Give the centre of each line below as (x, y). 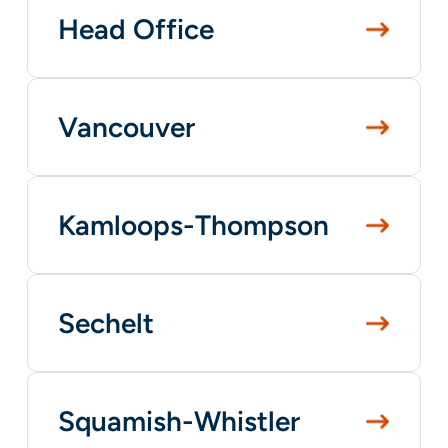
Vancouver (126, 127)
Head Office (135, 29)
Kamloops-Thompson (193, 225)
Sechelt (105, 323)
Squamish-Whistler (178, 421)
